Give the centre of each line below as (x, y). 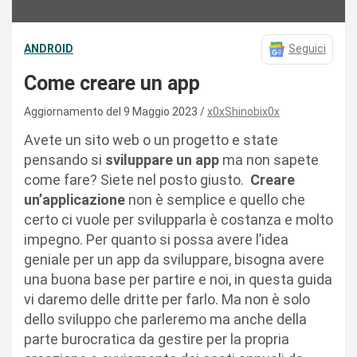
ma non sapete (269, 159)
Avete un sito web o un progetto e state (151, 139)
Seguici (307, 49)
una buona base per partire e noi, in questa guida (178, 279)
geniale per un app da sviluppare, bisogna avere (174, 259)
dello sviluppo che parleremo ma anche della (165, 319)
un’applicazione (75, 199)
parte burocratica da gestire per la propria (157, 339)
